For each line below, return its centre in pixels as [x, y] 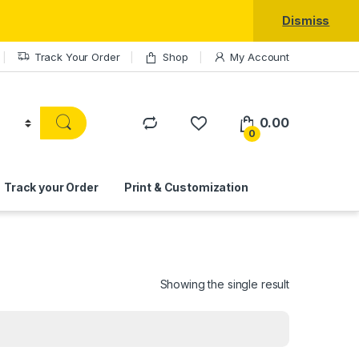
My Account [260, 56]
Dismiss [306, 20]
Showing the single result [224, 284]
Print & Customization [186, 187]
